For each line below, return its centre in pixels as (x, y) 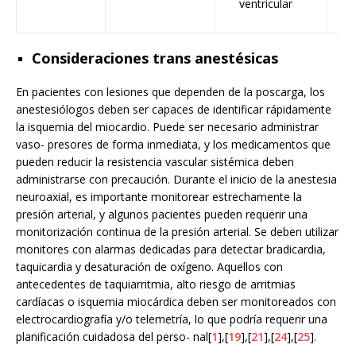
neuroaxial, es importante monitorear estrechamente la (159, 197)
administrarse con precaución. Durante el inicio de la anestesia (176, 180)
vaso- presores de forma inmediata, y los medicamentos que (173, 145)
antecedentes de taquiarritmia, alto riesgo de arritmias (156, 284)
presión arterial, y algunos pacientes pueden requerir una (162, 215)
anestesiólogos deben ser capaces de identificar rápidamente (174, 110)
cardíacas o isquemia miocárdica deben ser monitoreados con (176, 302)
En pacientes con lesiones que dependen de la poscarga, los (170, 92)
